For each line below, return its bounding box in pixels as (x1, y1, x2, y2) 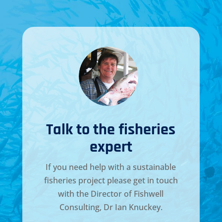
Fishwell (134, 188, 164, 200)
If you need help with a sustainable (46, 162, 176, 173)
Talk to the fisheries (46, 119, 176, 140)
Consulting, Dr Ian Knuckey (59, 202, 161, 213)
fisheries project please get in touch (44, 175, 178, 186)
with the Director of (58, 188, 134, 200)
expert (89, 137, 132, 158)
